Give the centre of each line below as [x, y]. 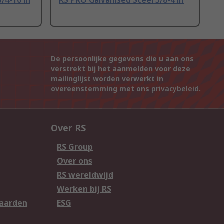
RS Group [75, 147]
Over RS [68, 128]
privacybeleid [175, 89]
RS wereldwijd [85, 175]
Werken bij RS [84, 189]
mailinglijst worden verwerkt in [107, 79]
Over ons [75, 161]
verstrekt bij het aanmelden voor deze [121, 69]
